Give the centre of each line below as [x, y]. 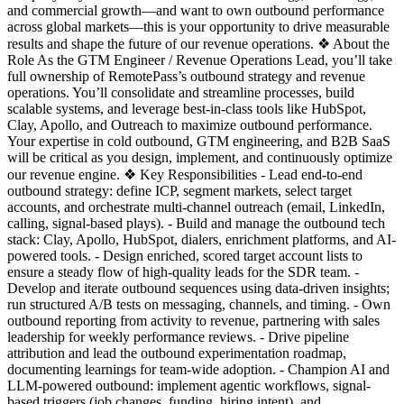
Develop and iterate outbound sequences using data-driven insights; [198, 288]
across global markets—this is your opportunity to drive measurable [198, 26]
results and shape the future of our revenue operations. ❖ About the [198, 43]
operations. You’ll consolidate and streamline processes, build [181, 92]
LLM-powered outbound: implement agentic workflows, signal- [189, 385]
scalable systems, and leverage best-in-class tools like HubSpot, [187, 108]
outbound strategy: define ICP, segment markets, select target [179, 190]
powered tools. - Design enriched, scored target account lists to [185, 255]
